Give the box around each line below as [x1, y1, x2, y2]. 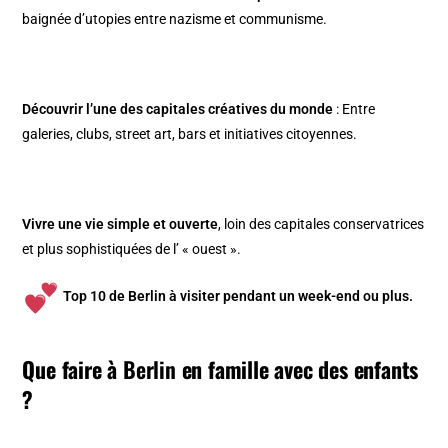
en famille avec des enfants [175, 352, 419, 385]
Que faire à [22, 352, 124, 385]
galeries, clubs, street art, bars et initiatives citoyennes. [22, 125, 358, 142]
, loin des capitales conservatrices [218, 215, 425, 232]
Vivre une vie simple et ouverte [22, 215, 219, 232]
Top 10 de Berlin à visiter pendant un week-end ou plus [63, 288, 410, 305]
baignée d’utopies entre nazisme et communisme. [22, 10, 328, 27]
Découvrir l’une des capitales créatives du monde [22, 100, 337, 117]
